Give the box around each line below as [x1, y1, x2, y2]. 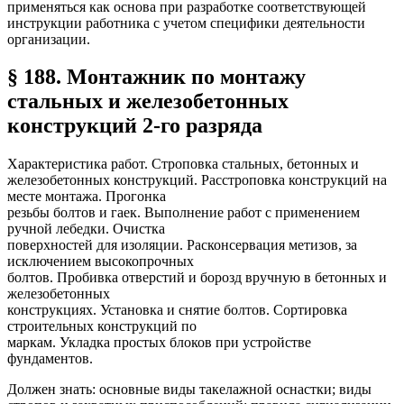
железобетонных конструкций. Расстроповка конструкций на [7, 172, 387, 188]
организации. [7, 31, 90, 47]
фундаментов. [7, 351, 93, 367]
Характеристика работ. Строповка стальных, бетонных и [7, 156, 359, 172]
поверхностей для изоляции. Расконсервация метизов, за [7, 237, 357, 253]
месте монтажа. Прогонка [7, 188, 166, 205]
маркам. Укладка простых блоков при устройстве [7, 335, 311, 351]
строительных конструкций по [7, 318, 197, 335]
